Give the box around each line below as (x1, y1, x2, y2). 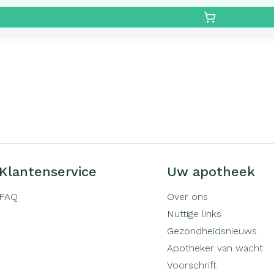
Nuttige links (166, 208, 221, 220)
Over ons (166, 191, 208, 202)
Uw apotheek (166, 164, 255, 179)
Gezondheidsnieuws (166, 225, 257, 237)
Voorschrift (166, 259, 217, 271)
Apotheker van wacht (166, 242, 263, 254)
